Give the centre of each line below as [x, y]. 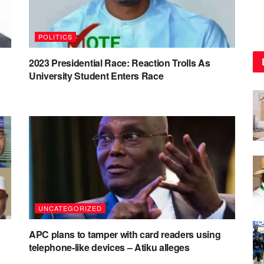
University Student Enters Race [96, 76]
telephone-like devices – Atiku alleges [109, 247]
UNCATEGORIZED [70, 208]
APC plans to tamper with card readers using [125, 234]
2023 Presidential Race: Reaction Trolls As [120, 63]
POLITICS [55, 37]
